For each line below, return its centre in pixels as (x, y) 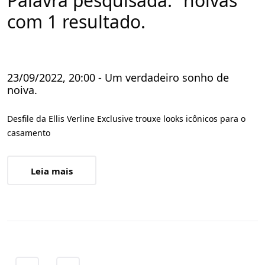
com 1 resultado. (76, 22)
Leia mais (52, 171)
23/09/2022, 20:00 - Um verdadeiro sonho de (118, 77)
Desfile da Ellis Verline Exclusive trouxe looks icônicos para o (126, 119)
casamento (29, 133)
